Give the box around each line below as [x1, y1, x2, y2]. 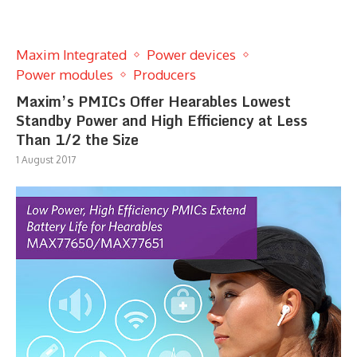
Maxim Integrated [16, 45, 127, 63]
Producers [133, 65, 196, 83]
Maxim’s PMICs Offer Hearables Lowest [16, 88, 291, 113]
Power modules [16, 65, 113, 83]
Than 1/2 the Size [16, 127, 139, 151]
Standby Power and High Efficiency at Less [16, 108, 308, 132]
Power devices [147, 45, 236, 63]
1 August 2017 [16, 153, 76, 166]
